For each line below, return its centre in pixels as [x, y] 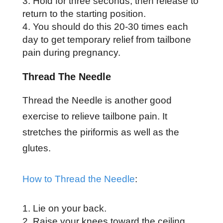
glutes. [38, 148]
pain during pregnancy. [71, 52]
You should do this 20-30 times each [110, 26]
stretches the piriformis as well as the [101, 132]
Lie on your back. [69, 208]
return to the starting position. [85, 13]
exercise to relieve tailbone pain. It [95, 116]
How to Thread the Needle [78, 179]
